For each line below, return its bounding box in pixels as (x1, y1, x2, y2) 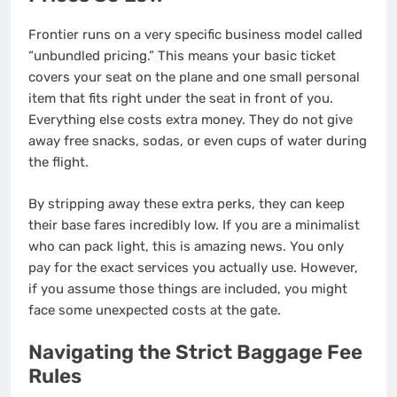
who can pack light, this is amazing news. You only (28, 237, 344, 254)
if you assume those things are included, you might (28, 280, 347, 297)
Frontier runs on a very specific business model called (28, 27, 362, 43)
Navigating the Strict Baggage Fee (28, 340, 362, 365)
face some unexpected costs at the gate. (28, 301, 281, 318)
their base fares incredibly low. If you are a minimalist (28, 216, 360, 233)
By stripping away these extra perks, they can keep (28, 195, 345, 212)
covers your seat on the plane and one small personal (28, 69, 360, 86)
